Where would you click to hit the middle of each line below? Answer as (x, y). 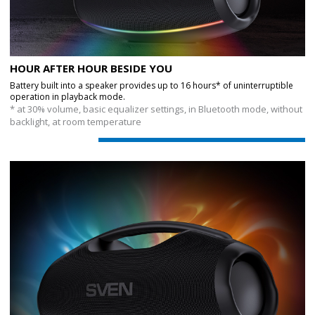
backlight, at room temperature (76, 122)
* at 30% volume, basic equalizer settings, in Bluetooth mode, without (156, 109)
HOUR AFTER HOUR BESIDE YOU (91, 68)
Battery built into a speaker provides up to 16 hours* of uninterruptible (152, 85)
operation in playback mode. (67, 97)
